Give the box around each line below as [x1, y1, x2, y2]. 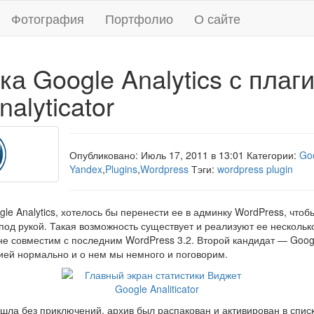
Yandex [69, 162, 102, 176]
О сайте [194, 9, 240, 27]
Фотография [11, 9, 84, 27]
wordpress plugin [217, 162, 293, 176]
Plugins [105, 162, 137, 176]
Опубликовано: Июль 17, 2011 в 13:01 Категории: [69, 148, 299, 162]
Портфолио [105, 9, 173, 27]
